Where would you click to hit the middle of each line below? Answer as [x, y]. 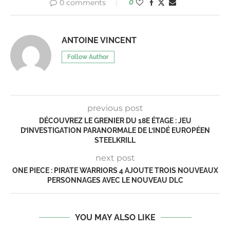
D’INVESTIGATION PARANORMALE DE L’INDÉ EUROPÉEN [115, 131]
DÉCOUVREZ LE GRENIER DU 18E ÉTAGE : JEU [115, 121]
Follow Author [88, 57]
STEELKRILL [115, 140]
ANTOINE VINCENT [99, 41]
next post [115, 158]
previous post [115, 108]
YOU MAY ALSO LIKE [115, 218]
